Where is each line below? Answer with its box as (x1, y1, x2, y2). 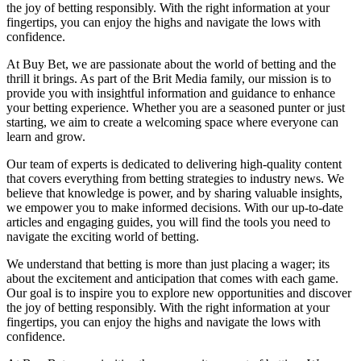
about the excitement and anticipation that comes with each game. (6, 271, 338, 285)
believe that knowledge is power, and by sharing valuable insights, (6, 185, 342, 200)
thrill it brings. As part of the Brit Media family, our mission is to (6, 71, 331, 85)
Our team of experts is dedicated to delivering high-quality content (6, 156, 342, 171)
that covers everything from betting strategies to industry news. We (6, 171, 344, 185)
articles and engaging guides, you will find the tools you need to (6, 214, 330, 229)
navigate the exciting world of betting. (6, 229, 199, 243)
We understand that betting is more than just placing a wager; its (6, 256, 330, 271)
